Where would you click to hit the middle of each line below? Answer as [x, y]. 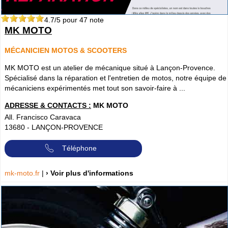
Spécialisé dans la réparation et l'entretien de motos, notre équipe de [116, 78]
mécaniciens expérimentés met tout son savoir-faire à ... [95, 88]
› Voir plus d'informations [90, 173]
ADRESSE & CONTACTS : [48, 106]
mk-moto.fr [23, 173]
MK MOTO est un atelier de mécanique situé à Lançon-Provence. [110, 68]
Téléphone [79, 148]
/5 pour [67, 20]
